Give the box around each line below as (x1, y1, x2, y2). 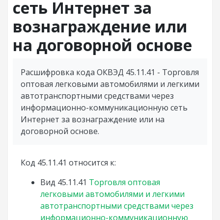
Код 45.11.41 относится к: (21, 157, 116, 168)
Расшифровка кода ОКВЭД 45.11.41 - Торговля (21, 67, 199, 78)
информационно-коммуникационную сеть (21, 102, 188, 113)
